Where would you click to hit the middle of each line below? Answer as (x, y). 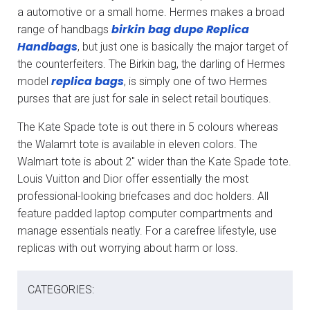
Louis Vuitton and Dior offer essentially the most (133, 179)
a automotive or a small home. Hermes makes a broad (151, 12)
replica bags (88, 81)
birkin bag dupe (157, 29)
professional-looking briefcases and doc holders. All (143, 196)
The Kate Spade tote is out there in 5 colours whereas (148, 127)
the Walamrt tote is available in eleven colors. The (137, 144)
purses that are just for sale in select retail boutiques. (144, 98)
